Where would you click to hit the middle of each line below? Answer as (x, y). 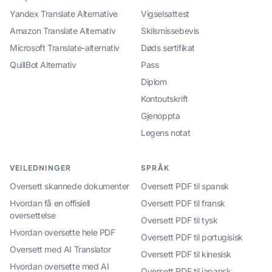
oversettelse (33, 215)
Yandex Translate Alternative (64, 14)
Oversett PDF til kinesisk (186, 254)
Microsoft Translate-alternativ (65, 48)
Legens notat (166, 133)
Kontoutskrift (165, 99)
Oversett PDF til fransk (183, 203)
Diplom (154, 82)
